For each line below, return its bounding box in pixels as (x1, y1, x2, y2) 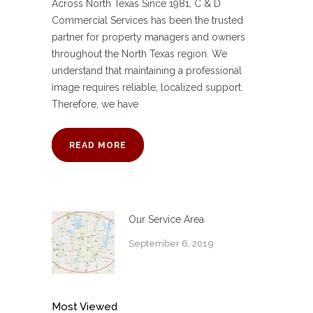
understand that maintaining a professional (52, 65, 242, 77)
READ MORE (69, 140, 126, 151)
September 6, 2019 (129, 238, 214, 249)
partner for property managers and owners (52, 31, 245, 43)
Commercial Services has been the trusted (52, 15, 243, 27)
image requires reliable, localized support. (52, 82, 243, 94)
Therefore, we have (52, 99, 138, 110)
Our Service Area (129, 214, 204, 226)
